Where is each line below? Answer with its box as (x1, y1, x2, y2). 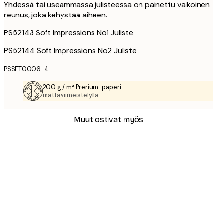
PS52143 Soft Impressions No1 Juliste (4, 27, 133, 38)
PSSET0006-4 (4, 64, 48, 73)
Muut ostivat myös (74, 115, 143, 124)
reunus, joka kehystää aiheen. (4, 9, 107, 20)
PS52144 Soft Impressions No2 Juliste (4, 45, 137, 56)
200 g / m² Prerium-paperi (43, 82, 121, 91)
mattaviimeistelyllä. (43, 91, 100, 99)
